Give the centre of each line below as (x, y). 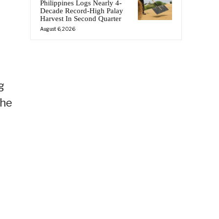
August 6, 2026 (58, 29)
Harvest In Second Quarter (81, 19)
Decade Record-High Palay (82, 11)
